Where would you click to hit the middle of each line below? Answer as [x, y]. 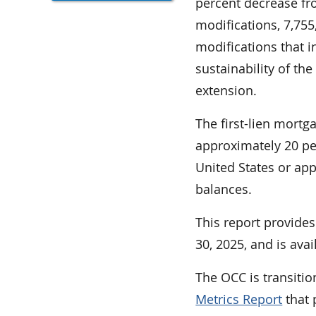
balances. [224, 189]
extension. [226, 90]
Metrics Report [239, 299]
